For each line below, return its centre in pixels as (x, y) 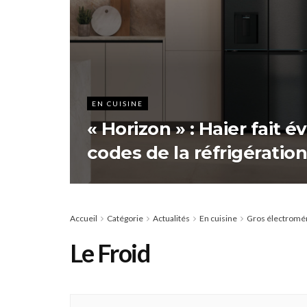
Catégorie (125, 218)
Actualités (171, 218)
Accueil (84, 218)
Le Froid (110, 253)
